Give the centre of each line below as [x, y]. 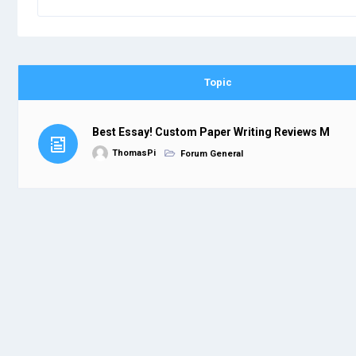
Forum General [212, 153]
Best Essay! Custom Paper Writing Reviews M [211, 132]
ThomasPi [134, 153]
